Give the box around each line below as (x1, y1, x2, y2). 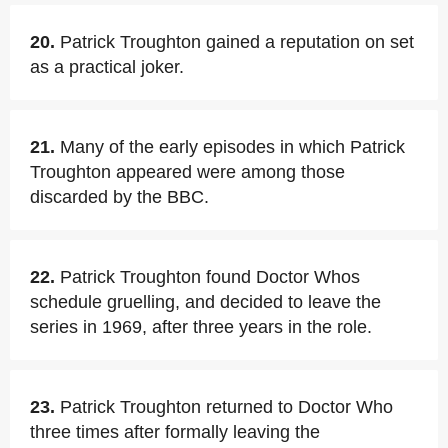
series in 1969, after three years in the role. (30, 317, 372, 337)
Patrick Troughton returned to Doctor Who (60, 397, 393, 417)
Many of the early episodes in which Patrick (60, 137, 405, 157)
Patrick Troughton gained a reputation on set (60, 32, 414, 52)
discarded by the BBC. (30, 187, 209, 207)
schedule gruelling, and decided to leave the (30, 292, 381, 312)
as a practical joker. (30, 57, 184, 77)
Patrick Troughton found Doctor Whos (60, 267, 360, 287)
